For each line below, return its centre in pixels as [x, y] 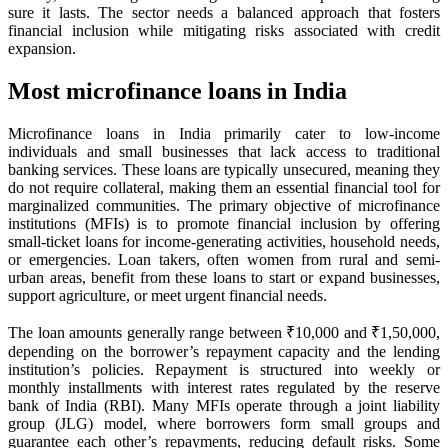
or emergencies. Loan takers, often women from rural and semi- [224, 259]
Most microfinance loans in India [177, 90]
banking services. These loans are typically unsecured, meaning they [224, 169]
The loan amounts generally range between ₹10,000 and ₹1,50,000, [224, 332]
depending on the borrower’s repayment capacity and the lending [224, 351]
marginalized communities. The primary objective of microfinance [224, 205]
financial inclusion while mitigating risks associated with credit [224, 30]
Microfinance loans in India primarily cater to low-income [224, 133]
